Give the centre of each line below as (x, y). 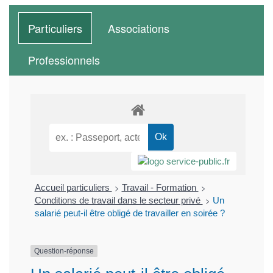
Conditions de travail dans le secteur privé (119, 200)
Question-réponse (64, 251)
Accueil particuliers (73, 188)
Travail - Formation (160, 188)
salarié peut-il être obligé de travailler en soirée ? (129, 213)
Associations (139, 28)
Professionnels (64, 59)
